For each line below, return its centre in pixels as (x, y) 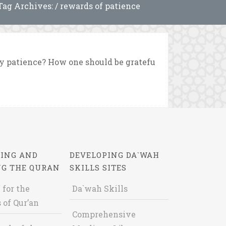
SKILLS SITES (98, 167)
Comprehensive (104, 214)
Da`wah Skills (100, 188)
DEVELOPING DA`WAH (114, 155)
